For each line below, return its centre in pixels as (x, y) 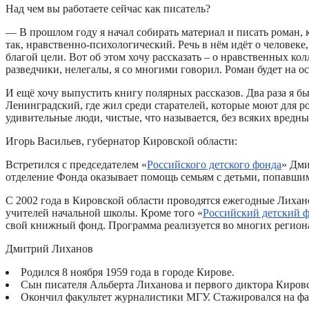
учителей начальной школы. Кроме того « (104, 212)
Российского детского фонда (214, 164)
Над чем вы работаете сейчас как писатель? (108, 8)
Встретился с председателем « (76, 164)
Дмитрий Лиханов (49, 248)
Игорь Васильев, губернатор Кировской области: (121, 141)
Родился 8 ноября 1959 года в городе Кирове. (128, 272)
